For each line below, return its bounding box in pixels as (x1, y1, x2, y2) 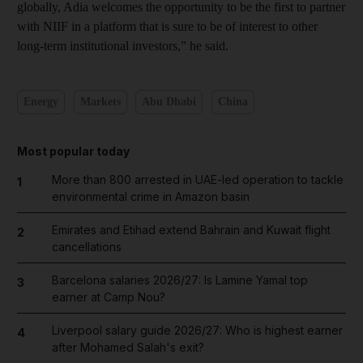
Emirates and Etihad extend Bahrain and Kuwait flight (51, 222, 331, 237)
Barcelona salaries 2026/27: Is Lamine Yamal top (51, 272, 308, 287)
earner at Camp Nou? (51, 289, 165, 304)
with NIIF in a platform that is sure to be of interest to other (17, 19, 318, 33)
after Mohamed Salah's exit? (51, 340, 204, 354)
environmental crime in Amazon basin (51, 189, 250, 203)
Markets (79, 96, 121, 109)
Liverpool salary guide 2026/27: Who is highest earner (51, 322, 343, 337)
